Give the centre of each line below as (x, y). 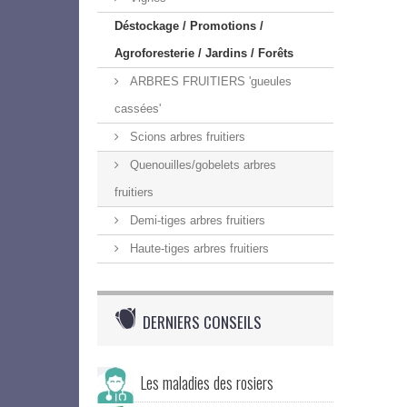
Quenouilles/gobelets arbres (201, 165)
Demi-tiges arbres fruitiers (196, 220)
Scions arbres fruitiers (186, 137)
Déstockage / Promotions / (189, 26)
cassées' (138, 109)
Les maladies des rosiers (207, 382)
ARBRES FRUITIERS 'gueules (209, 81)
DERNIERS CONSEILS (202, 322)
